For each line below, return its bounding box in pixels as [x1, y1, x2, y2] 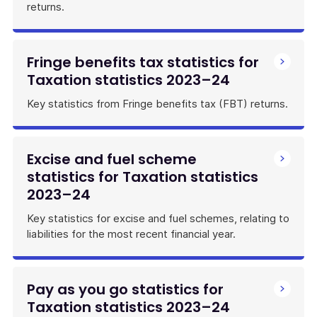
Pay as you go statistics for [27, 279, 224, 299]
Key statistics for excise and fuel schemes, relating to [27, 212, 289, 225]
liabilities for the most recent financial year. [27, 227, 236, 241]
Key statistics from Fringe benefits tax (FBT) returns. [27, 97, 288, 110]
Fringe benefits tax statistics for [27, 52, 259, 72]
